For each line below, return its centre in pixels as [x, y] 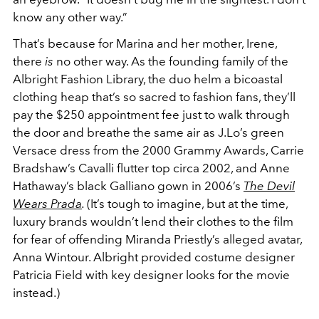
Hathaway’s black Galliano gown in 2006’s [128, 186]
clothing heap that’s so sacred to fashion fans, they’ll [154, 97]
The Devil [269, 186]
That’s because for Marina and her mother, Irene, [145, 44]
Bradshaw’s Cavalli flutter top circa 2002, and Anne [151, 168]
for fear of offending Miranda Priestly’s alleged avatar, [157, 240]
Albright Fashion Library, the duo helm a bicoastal [148, 79]
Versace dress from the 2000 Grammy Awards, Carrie [158, 151]
